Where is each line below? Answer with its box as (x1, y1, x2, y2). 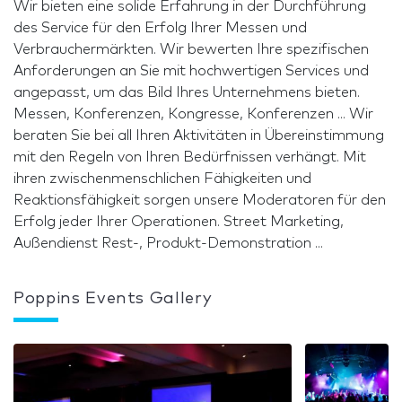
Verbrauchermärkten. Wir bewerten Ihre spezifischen (13, 41, 369, 57)
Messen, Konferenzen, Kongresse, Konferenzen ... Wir (13, 106, 373, 121)
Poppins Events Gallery (13, 290, 213, 307)
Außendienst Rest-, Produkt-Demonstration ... (13, 235, 323, 250)
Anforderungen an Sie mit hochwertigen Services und (13, 63, 369, 78)
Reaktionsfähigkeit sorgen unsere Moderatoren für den (13, 192, 386, 207)
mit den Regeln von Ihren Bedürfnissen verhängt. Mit (13, 149, 366, 164)
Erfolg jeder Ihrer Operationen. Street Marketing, (13, 214, 344, 229)
